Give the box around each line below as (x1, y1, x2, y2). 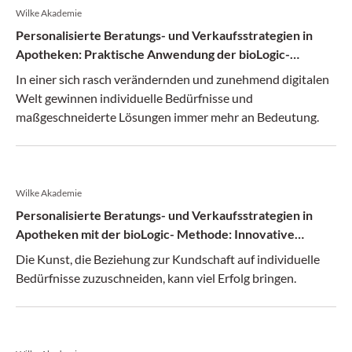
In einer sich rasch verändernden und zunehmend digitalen (16, 71, 329, 86)
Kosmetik (16, 84, 69, 99)
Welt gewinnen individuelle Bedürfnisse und (16, 90, 253, 105)
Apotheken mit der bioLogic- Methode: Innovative (16, 226, 295, 241)
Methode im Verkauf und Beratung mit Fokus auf (16, 65, 285, 80)
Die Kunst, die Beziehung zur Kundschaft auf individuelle (16, 251, 320, 266)
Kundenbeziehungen (16, 264, 132, 279)
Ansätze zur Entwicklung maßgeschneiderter (16, 245, 267, 260)
